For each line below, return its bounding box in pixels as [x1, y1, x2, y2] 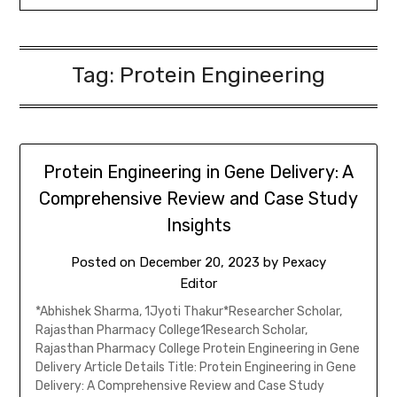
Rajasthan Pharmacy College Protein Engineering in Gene [35, 340, 360, 356]
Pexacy [282, 253, 326, 270]
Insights [166, 214, 231, 236]
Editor [180, 275, 217, 292]
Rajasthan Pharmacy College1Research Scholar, [35, 322, 307, 338]
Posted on [71, 253, 139, 270]
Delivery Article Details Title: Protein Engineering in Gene [35, 359, 356, 375]
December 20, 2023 [139, 253, 260, 270]
